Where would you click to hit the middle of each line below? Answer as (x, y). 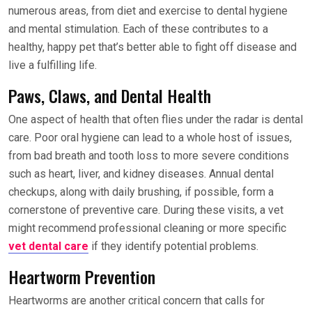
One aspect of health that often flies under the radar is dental (156, 120)
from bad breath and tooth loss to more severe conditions (149, 156)
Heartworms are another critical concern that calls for (136, 301)
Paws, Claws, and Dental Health (110, 96)
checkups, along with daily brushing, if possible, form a (141, 192)
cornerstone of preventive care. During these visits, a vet (146, 210)
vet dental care (48, 247)
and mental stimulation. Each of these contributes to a (138, 29)
